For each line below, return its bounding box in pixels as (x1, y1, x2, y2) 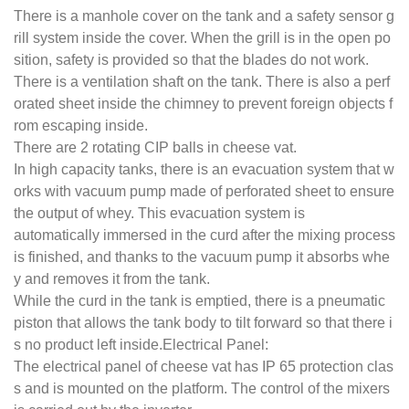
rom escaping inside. (14, 118, 148, 134)
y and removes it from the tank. (14, 271, 210, 288)
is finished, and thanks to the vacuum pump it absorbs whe (14, 249, 390, 266)
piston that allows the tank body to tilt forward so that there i (14, 315, 393, 331)
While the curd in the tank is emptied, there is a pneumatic (14, 293, 385, 309)
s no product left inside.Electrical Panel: (14, 337, 268, 353)
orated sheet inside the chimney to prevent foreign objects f (14, 96, 393, 112)
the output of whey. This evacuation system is (14, 205, 309, 222)
